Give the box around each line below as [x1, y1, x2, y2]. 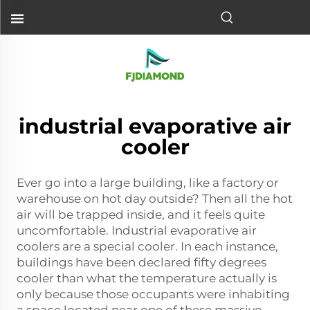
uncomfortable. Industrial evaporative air [17, 224, 257, 237]
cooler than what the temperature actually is [17, 271, 277, 285]
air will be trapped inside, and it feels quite [17, 208, 265, 221]
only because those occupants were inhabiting [17, 287, 290, 301]
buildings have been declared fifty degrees [17, 255, 266, 269]
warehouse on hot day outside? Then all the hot [17, 192, 293, 206]
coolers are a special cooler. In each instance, [17, 239, 278, 253]
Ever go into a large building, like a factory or [17, 176, 279, 190]
